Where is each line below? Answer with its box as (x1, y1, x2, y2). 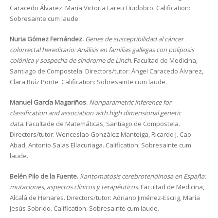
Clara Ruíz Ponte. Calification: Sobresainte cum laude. (10, 77, 167, 86)
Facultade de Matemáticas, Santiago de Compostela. (26, 119, 180, 128)
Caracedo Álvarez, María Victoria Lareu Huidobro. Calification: (10, 3, 190, 12)
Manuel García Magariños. (10, 98, 89, 107)
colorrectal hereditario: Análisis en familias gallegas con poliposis (10, 45, 194, 54)
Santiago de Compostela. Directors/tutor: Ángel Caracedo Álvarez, (10, 67, 203, 75)
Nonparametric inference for (89, 98, 171, 107)
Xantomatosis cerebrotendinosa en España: (80, 172, 206, 181)
